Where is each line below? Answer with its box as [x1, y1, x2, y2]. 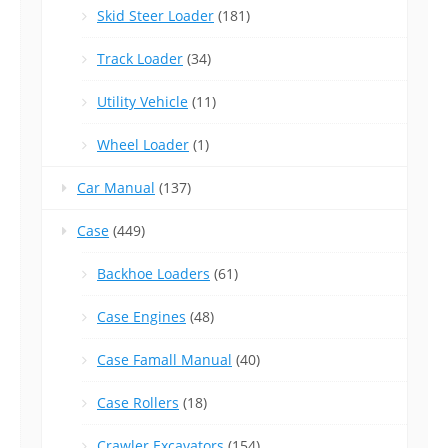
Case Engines [97, 307, 186, 327]
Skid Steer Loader [97, 6, 214, 26]
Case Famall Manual [97, 350, 232, 370]
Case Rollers [97, 393, 179, 413]
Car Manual [77, 178, 155, 198]
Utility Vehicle [97, 92, 188, 112]
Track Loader [97, 49, 183, 69]
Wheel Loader [97, 135, 189, 155]
